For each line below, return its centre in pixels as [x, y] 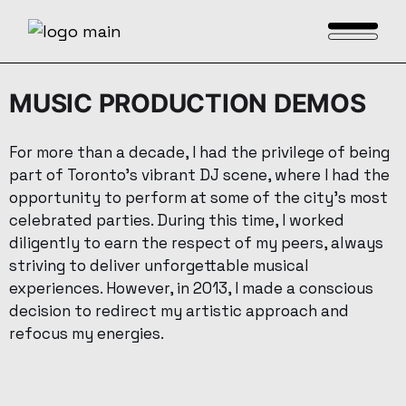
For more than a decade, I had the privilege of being [199, 152]
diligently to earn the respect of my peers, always [196, 243]
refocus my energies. [87, 333]
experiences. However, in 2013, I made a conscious [191, 288]
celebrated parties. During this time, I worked [177, 220]
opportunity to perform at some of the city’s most [198, 198]
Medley [39, 367]
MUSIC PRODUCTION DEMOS [191, 103]
